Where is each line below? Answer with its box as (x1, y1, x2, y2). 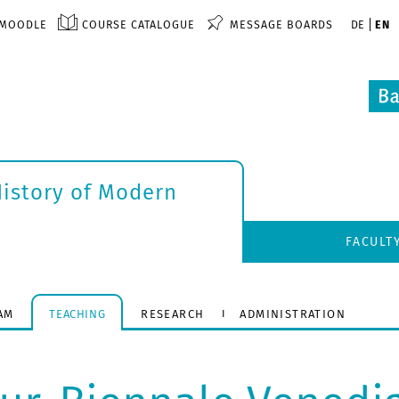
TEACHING (49, 306, 106, 321)
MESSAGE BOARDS (229, 18, 333, 31)
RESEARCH (141, 306, 205, 321)
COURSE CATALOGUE (81, 18, 195, 31)
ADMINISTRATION (240, 306, 346, 321)
